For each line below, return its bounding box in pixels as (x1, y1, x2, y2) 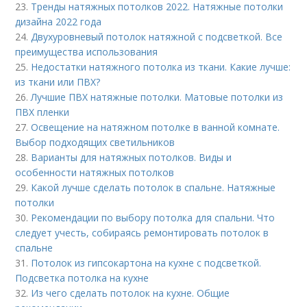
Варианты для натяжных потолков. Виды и (31, 151, 232, 164)
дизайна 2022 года (15, 15, 102, 28)
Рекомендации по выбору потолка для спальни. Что (31, 211, 275, 224)
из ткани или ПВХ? (15, 75, 101, 88)
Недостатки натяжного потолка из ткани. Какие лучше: (31, 60, 291, 73)
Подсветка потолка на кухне (15, 271, 149, 284)
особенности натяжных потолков (15, 166, 175, 179)
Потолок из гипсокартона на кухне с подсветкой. (31, 256, 262, 269)
